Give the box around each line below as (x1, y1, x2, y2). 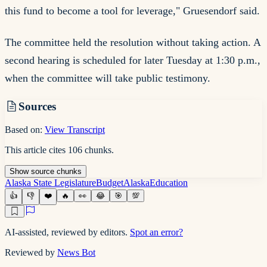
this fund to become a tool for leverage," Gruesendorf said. (5, 5, 260, 17)
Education (150, 177, 188, 188)
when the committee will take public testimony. (5, 72, 210, 84)
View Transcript (45, 124, 105, 135)
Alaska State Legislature (5, 177, 96, 188)
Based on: (5, 124, 42, 135)
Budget (96, 177, 123, 188)
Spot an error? (130, 226, 183, 237)
